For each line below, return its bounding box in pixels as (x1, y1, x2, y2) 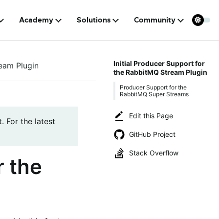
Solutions (76, 15, 111, 25)
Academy (19, 15, 54, 25)
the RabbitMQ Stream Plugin (113, 68, 207, 76)
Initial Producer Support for (113, 59, 205, 67)
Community (134, 15, 176, 25)
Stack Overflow (129, 149, 178, 157)
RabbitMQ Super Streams (120, 90, 189, 98)
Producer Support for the (120, 83, 187, 91)
